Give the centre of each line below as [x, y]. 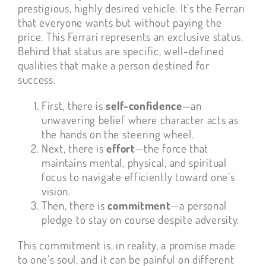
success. [37, 80]
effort [121, 148]
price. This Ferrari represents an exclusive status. [130, 37]
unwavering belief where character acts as [140, 120]
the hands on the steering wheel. [118, 134]
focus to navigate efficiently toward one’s [138, 177]
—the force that [172, 148]
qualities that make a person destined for [113, 65]
